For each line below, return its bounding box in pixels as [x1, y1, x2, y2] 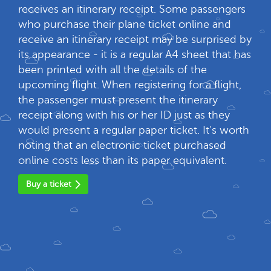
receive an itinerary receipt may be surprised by [18, 33, 252, 45]
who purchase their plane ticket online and [18, 18, 231, 30]
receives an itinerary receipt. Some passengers [18, 3, 246, 15]
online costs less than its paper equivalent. [18, 154, 227, 166]
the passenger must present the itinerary [18, 94, 218, 106]
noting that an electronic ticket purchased [18, 139, 226, 151]
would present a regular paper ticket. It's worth [18, 124, 249, 136]
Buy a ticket [26, 180, 71, 189]
